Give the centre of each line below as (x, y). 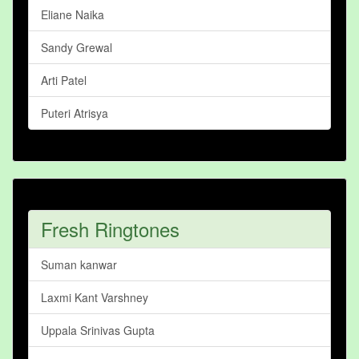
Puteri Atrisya (75, 113)
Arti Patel (64, 81)
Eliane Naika (73, 15)
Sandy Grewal (77, 48)
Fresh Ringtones (110, 229)
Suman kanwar (79, 265)
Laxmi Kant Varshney (95, 298)
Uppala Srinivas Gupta (98, 331)
